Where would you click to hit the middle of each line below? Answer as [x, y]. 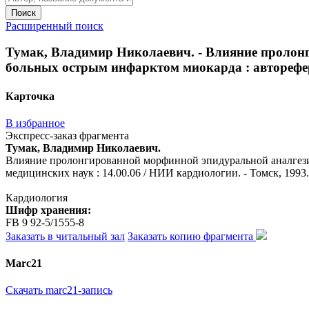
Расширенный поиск [54, 26]
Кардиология [37, 197]
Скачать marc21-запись [59, 290]
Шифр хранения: [48, 210]
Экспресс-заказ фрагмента [67, 135]
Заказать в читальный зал [65, 236]
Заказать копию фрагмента [192, 236]
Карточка [30, 96]
